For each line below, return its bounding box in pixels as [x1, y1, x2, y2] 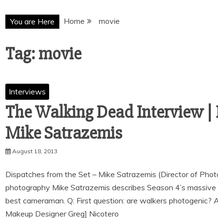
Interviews [9, 87, 46, 96]
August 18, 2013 [12, 147, 57, 155]
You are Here [10, 17, 54, 26]
